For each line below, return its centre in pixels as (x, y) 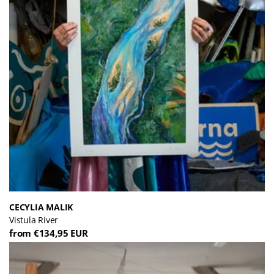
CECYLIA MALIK (41, 207)
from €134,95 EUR (49, 233)
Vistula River (34, 220)
